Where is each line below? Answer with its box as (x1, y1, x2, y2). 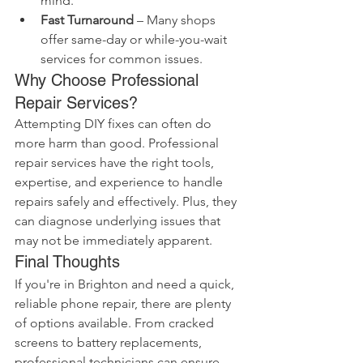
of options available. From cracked (15, 315, 217, 331)
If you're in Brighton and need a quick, (15, 276, 237, 292)
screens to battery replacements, (15, 335, 205, 350)
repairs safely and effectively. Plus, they (15, 194, 240, 209)
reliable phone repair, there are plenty (15, 296, 234, 311)
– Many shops (134, 12, 219, 28)
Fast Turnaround (41, 12, 134, 28)
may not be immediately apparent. (15, 233, 212, 248)
